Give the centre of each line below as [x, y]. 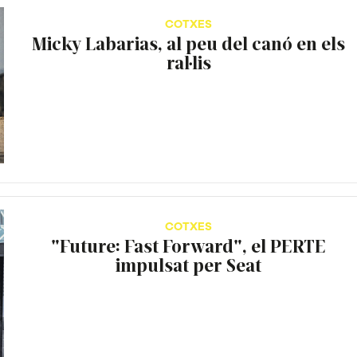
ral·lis [188, 62]
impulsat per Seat [189, 264]
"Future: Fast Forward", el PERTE [189, 245]
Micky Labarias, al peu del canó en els [189, 43]
